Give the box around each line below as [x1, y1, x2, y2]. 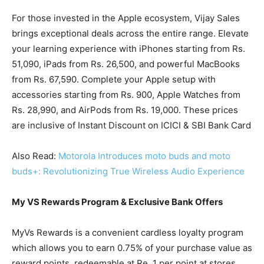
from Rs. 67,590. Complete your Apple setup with [12, 74, 216, 85]
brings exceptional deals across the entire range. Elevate [12, 28, 249, 39]
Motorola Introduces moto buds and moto [58, 150, 230, 162]
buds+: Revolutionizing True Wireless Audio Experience [12, 166, 245, 177]
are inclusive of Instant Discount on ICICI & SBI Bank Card [12, 120, 251, 131]
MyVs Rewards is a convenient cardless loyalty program [12, 227, 243, 239]
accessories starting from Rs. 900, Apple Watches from [12, 89, 240, 101]
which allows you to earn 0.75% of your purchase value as [12, 242, 252, 254]
